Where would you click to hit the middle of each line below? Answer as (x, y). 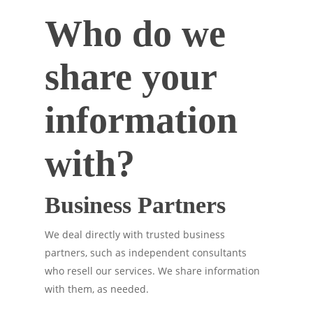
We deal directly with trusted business (135, 234)
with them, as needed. (97, 289)
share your (131, 77)
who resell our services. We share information (152, 271)
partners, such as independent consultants (146, 253)
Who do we (135, 34)
